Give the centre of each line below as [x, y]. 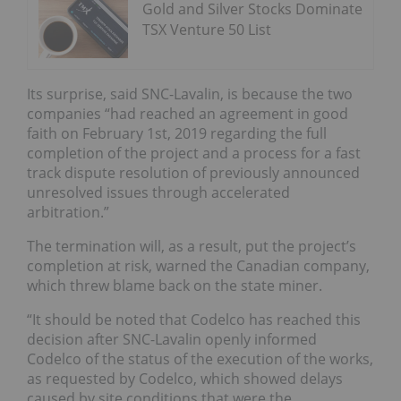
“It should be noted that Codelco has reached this [194, 320]
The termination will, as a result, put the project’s [192, 247]
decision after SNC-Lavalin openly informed [172, 340]
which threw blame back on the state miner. [175, 286]
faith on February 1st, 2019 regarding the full [177, 134]
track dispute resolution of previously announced [193, 173]
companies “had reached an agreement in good [188, 114]
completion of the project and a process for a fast [194, 154]
